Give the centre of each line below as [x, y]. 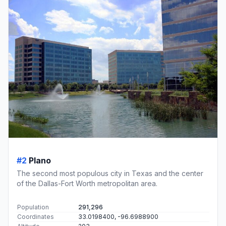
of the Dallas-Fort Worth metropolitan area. [87, 184]
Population [33, 207]
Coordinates [36, 217]
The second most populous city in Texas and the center [110, 174]
